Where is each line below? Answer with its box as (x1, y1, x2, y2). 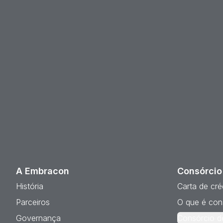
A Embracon (16, 166, 69, 176)
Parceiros (16, 197, 50, 207)
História (16, 181, 43, 191)
